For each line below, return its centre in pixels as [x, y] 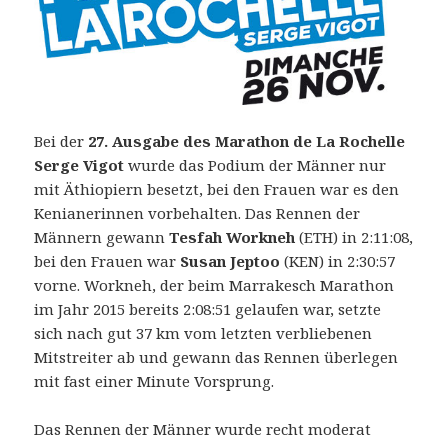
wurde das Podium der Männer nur [255, 165]
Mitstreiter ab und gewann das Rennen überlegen [216, 357]
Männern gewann [100, 237]
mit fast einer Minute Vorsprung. [154, 381]
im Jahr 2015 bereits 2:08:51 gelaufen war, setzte [208, 309]
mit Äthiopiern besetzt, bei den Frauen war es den [217, 189]
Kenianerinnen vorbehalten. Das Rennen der [197, 213]
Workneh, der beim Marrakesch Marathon [237, 285]
